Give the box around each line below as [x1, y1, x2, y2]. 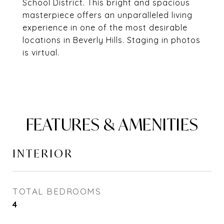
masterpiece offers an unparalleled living [22, 10, 192, 20]
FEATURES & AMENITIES [25, 114, 198, 135]
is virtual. [22, 47, 59, 57]
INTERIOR [12, 146, 73, 160]
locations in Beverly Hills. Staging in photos [22, 35, 200, 45]
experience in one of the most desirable [22, 22, 187, 32]
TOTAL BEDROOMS [12, 186, 101, 196]
